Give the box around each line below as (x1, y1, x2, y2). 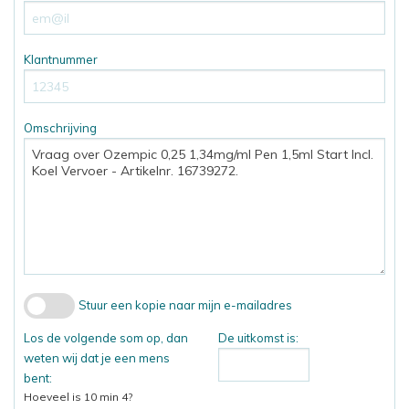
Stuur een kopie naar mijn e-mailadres (79, 297, 292, 312)
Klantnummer (24, 52, 98, 68)
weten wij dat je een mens (24, 351, 170, 366)
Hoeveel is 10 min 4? (24, 390, 132, 404)
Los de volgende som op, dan (24, 330, 188, 346)
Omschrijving (24, 121, 97, 136)
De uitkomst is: (218, 330, 299, 346)
